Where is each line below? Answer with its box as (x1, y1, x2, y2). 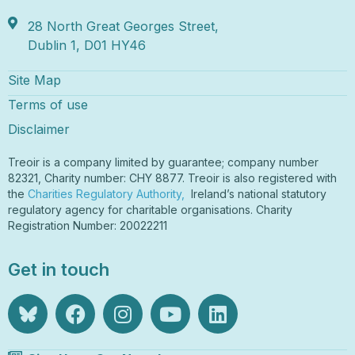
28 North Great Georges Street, (28, 17, 219, 34)
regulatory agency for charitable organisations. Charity (8, 202, 292, 216)
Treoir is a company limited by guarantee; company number (8, 155, 319, 169)
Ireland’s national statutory (188, 186, 326, 200)
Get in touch (8, 259, 109, 281)
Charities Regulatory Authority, (28, 186, 188, 200)
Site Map (8, 71, 61, 88)
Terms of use (8, 96, 88, 113)
